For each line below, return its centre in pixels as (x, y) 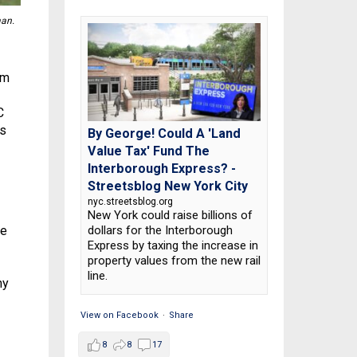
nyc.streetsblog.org (130, 201)
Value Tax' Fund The (148, 151)
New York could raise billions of (170, 215)
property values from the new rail (174, 260)
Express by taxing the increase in (173, 245)
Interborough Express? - (161, 168)
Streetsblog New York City (167, 186)
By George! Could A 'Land (164, 133)
